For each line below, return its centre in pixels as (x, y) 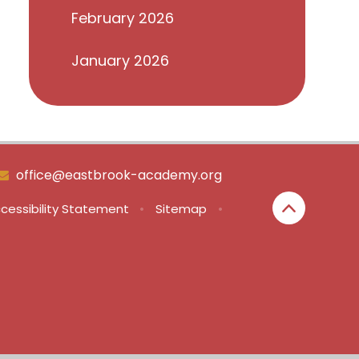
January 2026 (120, 61)
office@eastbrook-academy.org (119, 175)
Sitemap (182, 209)
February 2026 (122, 18)
